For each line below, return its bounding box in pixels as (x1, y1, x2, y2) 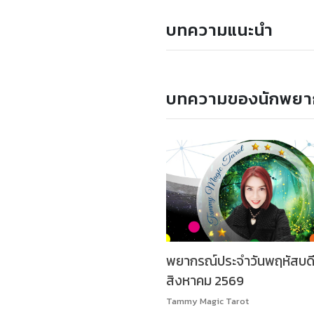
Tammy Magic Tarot (166, 294, 249, 308)
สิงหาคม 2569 (166, 271, 244, 292)
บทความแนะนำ (166, 17, 273, 42)
